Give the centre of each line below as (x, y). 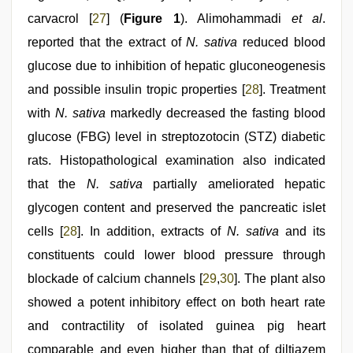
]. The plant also (280, 279)
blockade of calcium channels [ (115, 279)
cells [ (45, 231)
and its (302, 231)
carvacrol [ (60, 19)
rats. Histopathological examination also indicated (176, 160)
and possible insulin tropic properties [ (136, 89)
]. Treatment (292, 89)
